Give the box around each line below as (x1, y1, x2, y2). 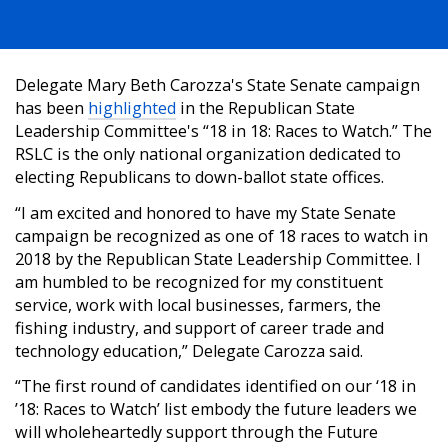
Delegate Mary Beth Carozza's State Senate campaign (15, 74, 420, 96)
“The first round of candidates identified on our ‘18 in (15, 375, 416, 397)
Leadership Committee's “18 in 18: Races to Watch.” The (15, 120, 432, 142)
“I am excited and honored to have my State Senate (15, 201, 396, 224)
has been (15, 97, 88, 119)
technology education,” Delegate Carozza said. (15, 339, 363, 362)
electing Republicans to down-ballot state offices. (15, 166, 384, 188)
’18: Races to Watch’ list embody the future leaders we (15, 398, 417, 420)
